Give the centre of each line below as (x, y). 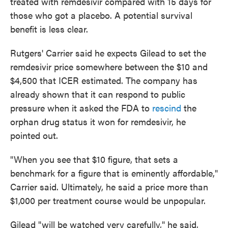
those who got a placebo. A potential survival (101, 15)
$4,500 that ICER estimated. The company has (104, 80)
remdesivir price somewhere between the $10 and (109, 67)
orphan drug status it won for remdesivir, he (98, 122)
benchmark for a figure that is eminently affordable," (114, 173)
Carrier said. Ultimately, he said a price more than (109, 187)
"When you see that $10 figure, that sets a (94, 159)
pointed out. (34, 135)
